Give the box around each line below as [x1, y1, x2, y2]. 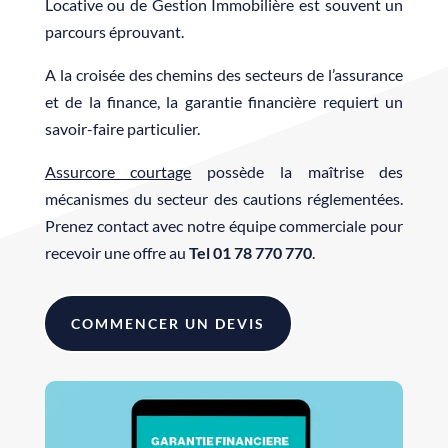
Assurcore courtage [44, 162, 192, 181]
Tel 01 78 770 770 [188, 243, 312, 262]
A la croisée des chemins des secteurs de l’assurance [44, 65, 404, 84]
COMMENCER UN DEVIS [70, 315, 265, 333]
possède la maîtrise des [191, 162, 404, 181]
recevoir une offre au [44, 243, 189, 262]
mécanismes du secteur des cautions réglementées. [44, 189, 404, 208]
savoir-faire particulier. [44, 119, 200, 138]
